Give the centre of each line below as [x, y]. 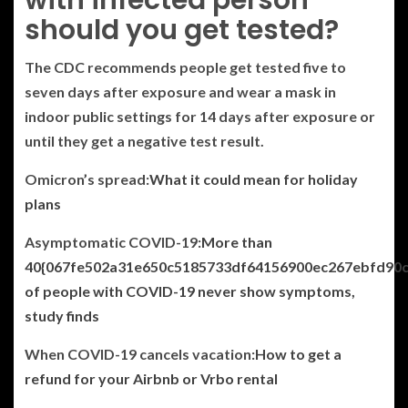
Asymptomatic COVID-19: [113, 241]
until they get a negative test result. [144, 140]
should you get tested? [185, 30]
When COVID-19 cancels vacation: [140, 353]
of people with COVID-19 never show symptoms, [190, 291]
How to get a [298, 353]
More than [237, 241]
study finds [62, 315]
